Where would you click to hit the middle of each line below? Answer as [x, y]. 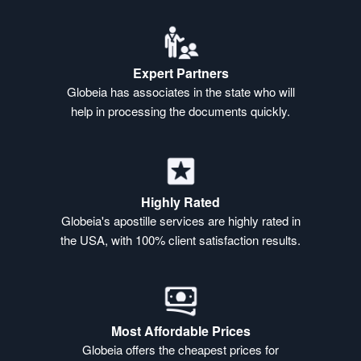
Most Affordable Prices [180, 331]
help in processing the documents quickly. [180, 111]
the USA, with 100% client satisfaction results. [180, 240]
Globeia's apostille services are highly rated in [180, 221]
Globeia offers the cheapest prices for [180, 350]
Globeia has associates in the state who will [180, 92]
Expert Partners [180, 73]
